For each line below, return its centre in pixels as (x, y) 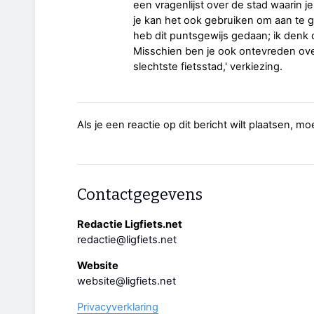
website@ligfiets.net (127, 281)
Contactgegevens (140, 195)
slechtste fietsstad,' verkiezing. (208, 67)
